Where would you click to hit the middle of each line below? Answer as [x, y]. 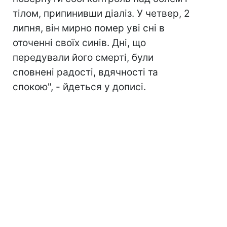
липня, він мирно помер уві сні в [89, 28]
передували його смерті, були [83, 58]
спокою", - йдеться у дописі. [79, 87]
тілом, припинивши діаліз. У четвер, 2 [101, 14]
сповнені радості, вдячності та [85, 72]
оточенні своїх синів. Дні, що [79, 43]
